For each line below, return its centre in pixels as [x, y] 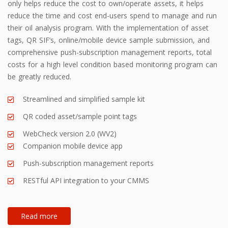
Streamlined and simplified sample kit [84, 99]
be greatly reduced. [39, 76]
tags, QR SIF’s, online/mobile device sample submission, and [109, 40]
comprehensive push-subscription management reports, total [110, 52]
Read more [39, 216]
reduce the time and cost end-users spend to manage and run [112, 15]
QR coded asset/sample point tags [80, 116]
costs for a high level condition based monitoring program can [112, 64]
